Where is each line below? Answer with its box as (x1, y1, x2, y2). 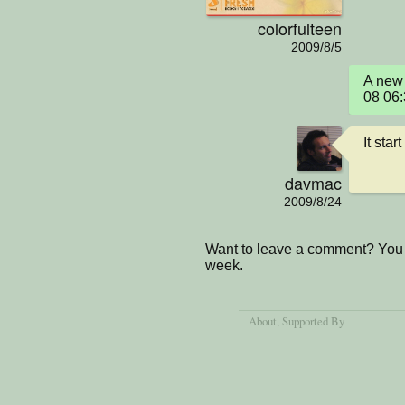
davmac (285, 170, 342, 194)
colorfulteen (258, 15, 342, 40)
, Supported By (277, 312, 345, 329)
